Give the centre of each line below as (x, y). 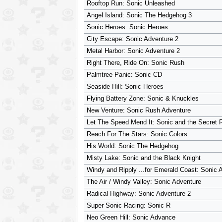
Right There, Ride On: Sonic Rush (135, 63)
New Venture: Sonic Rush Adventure (139, 111)
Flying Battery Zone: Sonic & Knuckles (142, 99)
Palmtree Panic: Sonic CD (124, 75)
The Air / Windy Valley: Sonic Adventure (144, 182)
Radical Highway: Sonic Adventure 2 (139, 194)
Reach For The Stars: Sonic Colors (137, 135)
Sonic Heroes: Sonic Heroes (127, 28)
